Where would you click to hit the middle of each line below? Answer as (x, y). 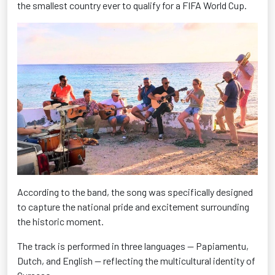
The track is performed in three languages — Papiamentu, (133, 246)
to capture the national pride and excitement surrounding (133, 207)
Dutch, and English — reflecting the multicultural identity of (136, 261)
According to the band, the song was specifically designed (135, 192)
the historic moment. (60, 222)
